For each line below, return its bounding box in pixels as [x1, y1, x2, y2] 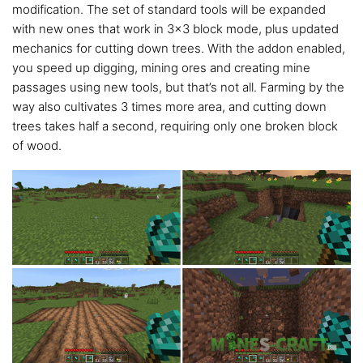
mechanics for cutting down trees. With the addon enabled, [12, 41, 345, 56]
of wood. [12, 138, 62, 153]
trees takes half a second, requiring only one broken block [12, 118, 338, 134]
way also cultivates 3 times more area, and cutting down [12, 99, 327, 114]
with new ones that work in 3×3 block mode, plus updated [12, 21, 339, 36]
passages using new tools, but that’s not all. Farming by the [12, 79, 344, 95]
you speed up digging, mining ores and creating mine [12, 60, 310, 75]
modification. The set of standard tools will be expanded [12, 2, 326, 17]
